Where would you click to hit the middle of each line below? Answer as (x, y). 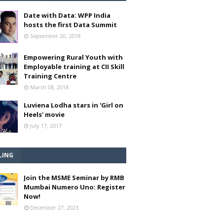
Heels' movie (44, 114)
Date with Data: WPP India (67, 15)
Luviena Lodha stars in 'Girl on (74, 105)
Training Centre (50, 76)
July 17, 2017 (46, 126)
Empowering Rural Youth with (73, 57)
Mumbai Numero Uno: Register (74, 187)
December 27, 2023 (54, 207)
